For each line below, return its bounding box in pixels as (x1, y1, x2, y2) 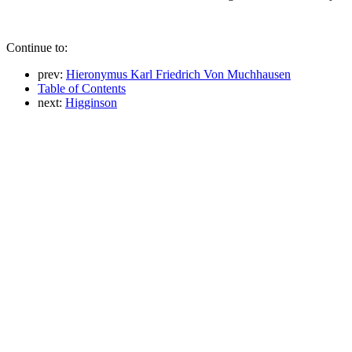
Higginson (65, 95, 117, 109)
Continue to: (6, 40, 68, 54)
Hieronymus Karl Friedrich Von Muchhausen (66, 67, 291, 81)
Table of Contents (38, 81, 126, 95)
